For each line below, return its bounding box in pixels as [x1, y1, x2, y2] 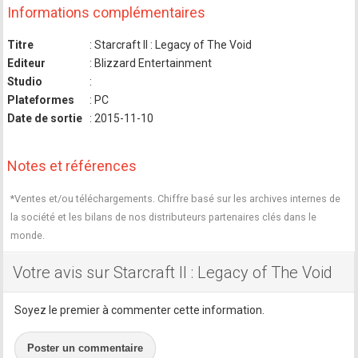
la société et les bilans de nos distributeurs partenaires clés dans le [10, 211, 317, 223]
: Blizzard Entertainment [87, 57, 213, 70]
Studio [7, 75, 43, 88]
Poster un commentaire [27, 341, 144, 354]
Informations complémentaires [7, 4, 206, 21]
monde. [10, 229, 46, 241]
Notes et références [7, 157, 137, 174]
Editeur [7, 57, 46, 70]
